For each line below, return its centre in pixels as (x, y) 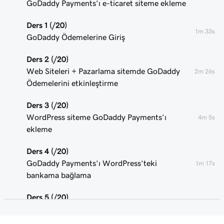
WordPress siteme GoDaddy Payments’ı (96, 117)
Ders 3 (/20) (47, 105)
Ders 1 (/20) (47, 25)
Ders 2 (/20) (47, 59)
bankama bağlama (59, 175)
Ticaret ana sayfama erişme (74, 209)
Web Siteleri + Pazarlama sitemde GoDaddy (103, 71)
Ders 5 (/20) (47, 197)
